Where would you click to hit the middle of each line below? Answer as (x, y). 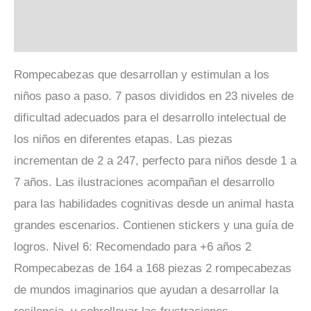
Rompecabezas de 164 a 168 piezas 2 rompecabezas (153, 269)
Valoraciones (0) (58, 35)
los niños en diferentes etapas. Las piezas (123, 140)
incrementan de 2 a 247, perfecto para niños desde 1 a (155, 161)
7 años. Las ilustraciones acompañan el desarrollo (144, 183)
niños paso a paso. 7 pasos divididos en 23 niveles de (154, 96)
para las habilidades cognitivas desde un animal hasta (154, 204)
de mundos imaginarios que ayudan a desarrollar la (146, 290)
